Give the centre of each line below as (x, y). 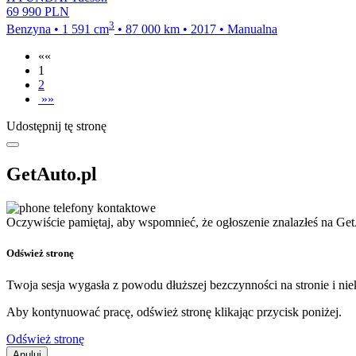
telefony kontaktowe (104, 208)
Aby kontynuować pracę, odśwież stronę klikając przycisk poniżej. (174, 311)
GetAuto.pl (52, 174)
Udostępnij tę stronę (56, 126)
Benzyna (29, 29)
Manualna (252, 29)
